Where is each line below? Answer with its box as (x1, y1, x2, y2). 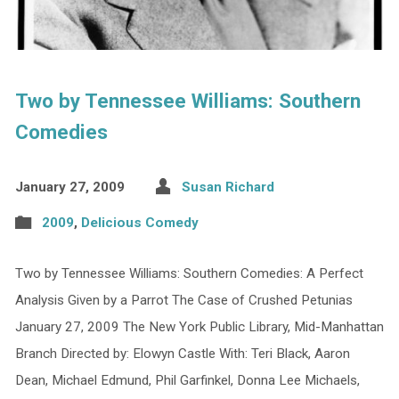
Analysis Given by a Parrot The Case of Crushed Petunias (14, 292, 353, 309)
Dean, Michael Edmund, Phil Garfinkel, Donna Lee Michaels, (14, 372, 360, 389)
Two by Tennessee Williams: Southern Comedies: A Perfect (14, 265, 363, 282)
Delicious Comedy (80, 215, 199, 232)
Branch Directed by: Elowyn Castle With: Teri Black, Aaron (14, 346, 350, 362)
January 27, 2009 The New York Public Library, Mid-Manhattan (14, 319, 384, 336)
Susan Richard (181, 179, 274, 196)
